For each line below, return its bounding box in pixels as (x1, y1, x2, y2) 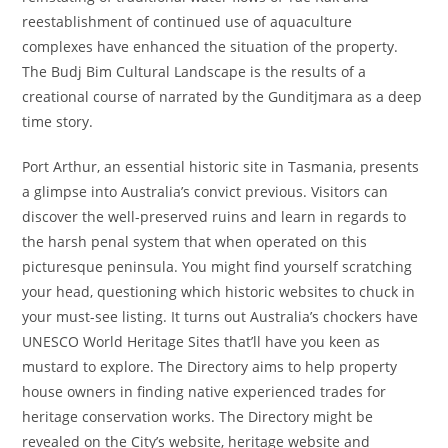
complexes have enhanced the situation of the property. (22, 37, 399, 56)
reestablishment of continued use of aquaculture (22, 12, 353, 31)
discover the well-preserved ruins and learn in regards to (22, 207, 407, 226)
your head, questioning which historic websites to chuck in (22, 282, 416, 301)
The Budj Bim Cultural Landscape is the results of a (22, 62, 367, 81)
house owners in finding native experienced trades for (22, 382, 387, 401)
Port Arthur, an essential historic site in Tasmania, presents (22, 157, 420, 176)
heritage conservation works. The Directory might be (22, 407, 374, 426)
